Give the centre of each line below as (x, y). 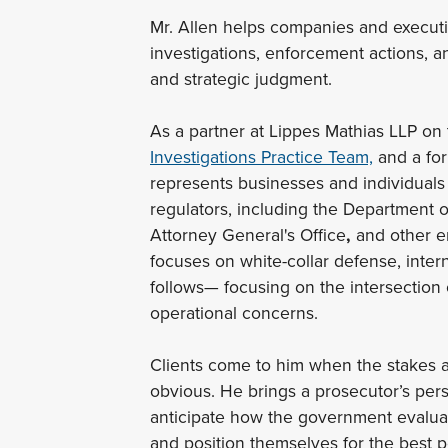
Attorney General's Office (248, 235)
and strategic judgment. (243, 79)
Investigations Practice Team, (261, 157)
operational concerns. (236, 313)
